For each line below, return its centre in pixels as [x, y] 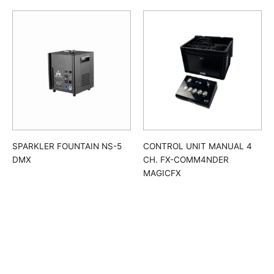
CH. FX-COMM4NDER [186, 160]
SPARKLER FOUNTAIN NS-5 [67, 146]
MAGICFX [162, 173]
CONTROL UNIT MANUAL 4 [198, 146]
